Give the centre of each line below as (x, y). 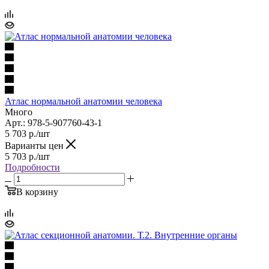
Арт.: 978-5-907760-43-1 (53, 122)
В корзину (37, 192)
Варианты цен (35, 145)
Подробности (32, 167)
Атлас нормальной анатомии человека (83, 101)
